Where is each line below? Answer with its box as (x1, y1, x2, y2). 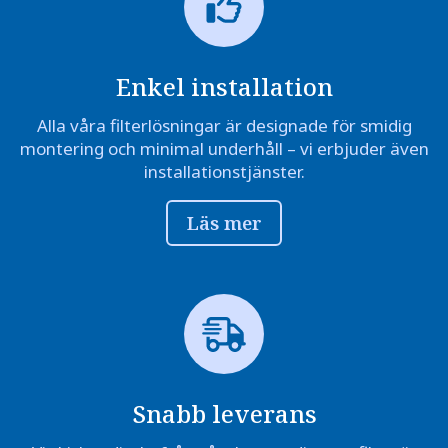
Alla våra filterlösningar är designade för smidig (36, 114, 412, 138)
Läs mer (186, 210, 262, 236)
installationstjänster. (143, 160, 305, 184)
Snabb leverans (131, 397, 317, 431)
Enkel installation (115, 70, 333, 104)
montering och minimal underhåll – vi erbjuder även (19, 137, 429, 161)
